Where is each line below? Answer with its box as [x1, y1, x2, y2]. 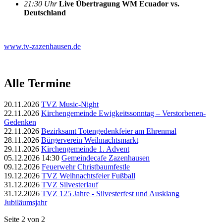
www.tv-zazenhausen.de [4, 42, 81, 51]
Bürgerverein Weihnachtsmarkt [41, 135, 138, 144]
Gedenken [4, 117, 36, 126]
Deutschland [24, 8, 66, 17]
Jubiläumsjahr [4, 198, 47, 207]
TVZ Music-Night [41, 100, 99, 109]
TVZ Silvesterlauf [42, 180, 98, 189]
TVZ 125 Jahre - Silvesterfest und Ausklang [42, 189, 179, 198]
